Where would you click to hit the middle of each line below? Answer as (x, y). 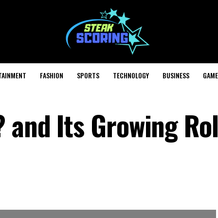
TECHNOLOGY (131, 75)
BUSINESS (176, 75)
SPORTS (88, 75)
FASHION (52, 75)
